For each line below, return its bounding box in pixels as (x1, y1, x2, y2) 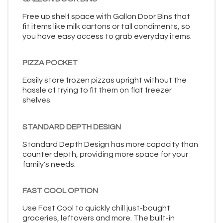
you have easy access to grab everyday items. (22, 32, 192, 40)
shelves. (22, 96, 52, 105)
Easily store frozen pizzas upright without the (22, 76, 187, 85)
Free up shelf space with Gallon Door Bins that (22, 12, 190, 20)
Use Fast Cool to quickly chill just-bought (22, 204, 170, 213)
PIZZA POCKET (22, 59, 78, 67)
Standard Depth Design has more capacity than (22, 140, 198, 148)
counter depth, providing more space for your (22, 150, 188, 158)
